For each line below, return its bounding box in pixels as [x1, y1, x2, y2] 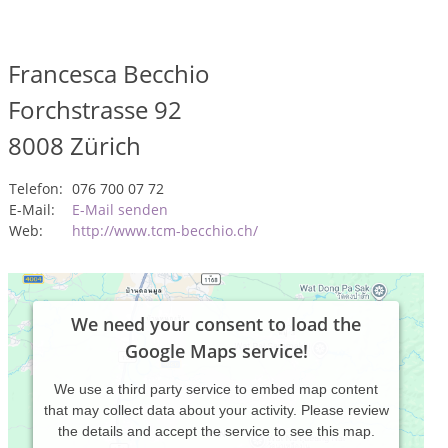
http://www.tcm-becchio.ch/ [72, 221, 258, 240]
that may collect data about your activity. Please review [43, 402, 389, 418]
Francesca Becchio [8, 57, 210, 90]
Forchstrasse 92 [8, 93, 182, 126]
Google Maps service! [124, 339, 308, 363]
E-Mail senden [72, 200, 168, 219]
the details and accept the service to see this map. [57, 423, 375, 439]
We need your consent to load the [71, 312, 361, 336]
